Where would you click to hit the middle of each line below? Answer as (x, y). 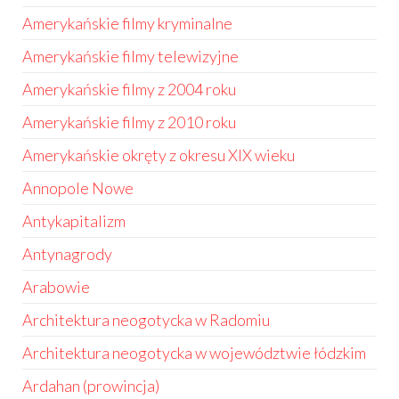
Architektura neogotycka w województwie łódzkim (194, 353)
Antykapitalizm (74, 221)
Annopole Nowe (78, 188)
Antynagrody (67, 254)
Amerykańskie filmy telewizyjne (130, 56)
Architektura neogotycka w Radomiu (146, 320)
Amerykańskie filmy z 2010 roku (129, 122)
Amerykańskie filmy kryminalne (127, 23)
